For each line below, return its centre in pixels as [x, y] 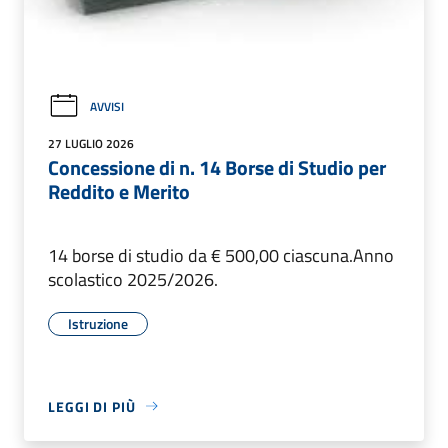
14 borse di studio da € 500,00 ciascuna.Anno [221, 255]
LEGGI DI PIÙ [92, 406]
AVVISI [107, 106]
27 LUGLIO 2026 [91, 143]
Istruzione [98, 323]
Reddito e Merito [119, 191]
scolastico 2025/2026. [133, 279]
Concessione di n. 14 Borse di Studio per [217, 167]
